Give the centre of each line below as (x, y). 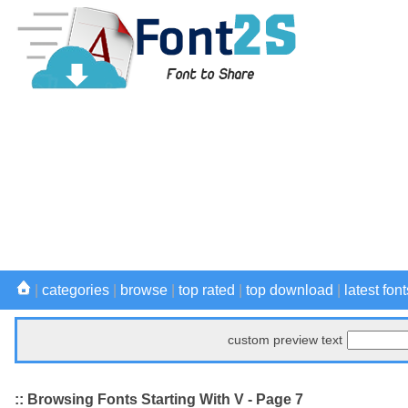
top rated (207, 290)
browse (144, 290)
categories (76, 290)
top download (290, 290)
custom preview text (285, 340)
